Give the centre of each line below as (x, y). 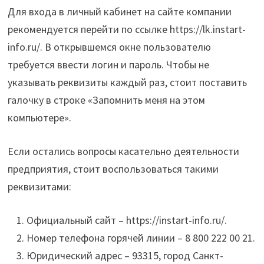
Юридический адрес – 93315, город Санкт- (125, 256)
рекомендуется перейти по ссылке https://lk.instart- (126, 29)
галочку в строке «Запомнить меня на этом (106, 100)
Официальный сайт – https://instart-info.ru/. (126, 220)
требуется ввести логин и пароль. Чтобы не (108, 65)
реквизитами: (39, 187)
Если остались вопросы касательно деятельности (123, 151)
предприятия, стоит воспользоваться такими (113, 169)
